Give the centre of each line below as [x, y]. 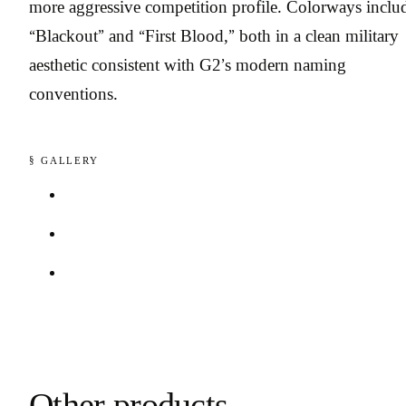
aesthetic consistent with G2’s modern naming [188, 65]
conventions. [73, 94]
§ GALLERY [64, 160]
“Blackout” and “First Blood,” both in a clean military [214, 36]
